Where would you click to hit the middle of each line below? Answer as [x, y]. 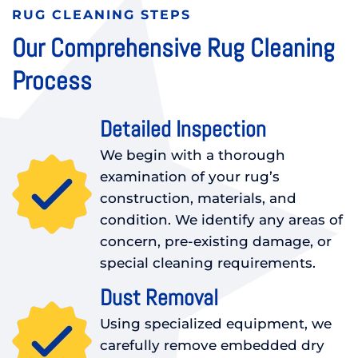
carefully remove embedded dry [212, 345]
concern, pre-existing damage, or [216, 241]
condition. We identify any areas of [221, 220]
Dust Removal [159, 298]
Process [52, 81]
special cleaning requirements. [208, 263]
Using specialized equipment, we [216, 324]
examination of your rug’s [190, 177]
